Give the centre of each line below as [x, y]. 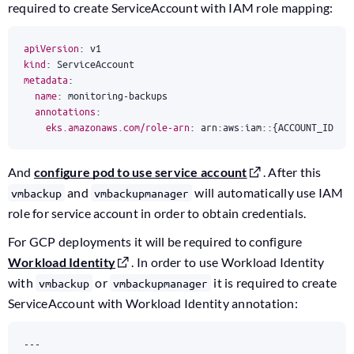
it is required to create [274, 282]
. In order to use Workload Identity [227, 262]
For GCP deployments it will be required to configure [155, 241]
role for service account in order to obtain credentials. [157, 213]
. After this [291, 172]
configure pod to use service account [140, 172]
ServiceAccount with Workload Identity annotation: [153, 303]
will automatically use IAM [268, 192]
